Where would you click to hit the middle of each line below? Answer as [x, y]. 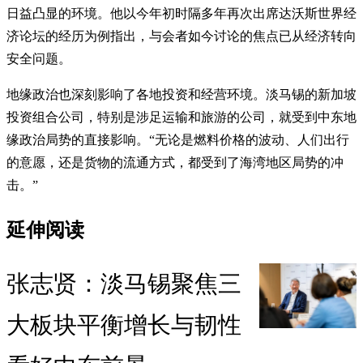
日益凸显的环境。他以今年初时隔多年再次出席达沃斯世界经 [181, 13]
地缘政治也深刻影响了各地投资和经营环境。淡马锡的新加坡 [181, 94]
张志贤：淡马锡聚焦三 [124, 284]
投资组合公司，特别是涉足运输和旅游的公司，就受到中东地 [181, 117]
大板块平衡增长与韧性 [124, 325]
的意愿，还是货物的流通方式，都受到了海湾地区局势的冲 [175, 162]
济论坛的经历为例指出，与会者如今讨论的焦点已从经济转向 [181, 36]
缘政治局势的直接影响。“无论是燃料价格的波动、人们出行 [178, 139]
